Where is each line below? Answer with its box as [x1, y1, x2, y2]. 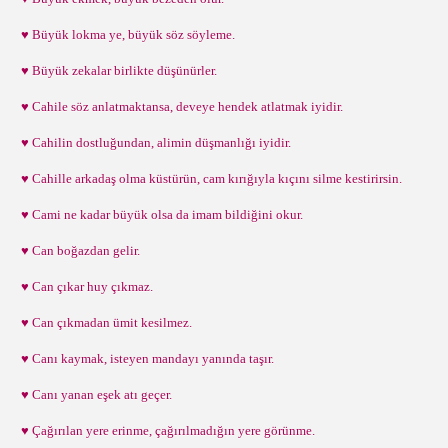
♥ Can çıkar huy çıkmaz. [15, 279, 153, 294]
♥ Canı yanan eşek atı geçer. [15, 387, 172, 402]
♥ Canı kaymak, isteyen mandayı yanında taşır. [15, 351, 274, 366]
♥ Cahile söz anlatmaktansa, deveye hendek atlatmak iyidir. [15, 99, 343, 114]
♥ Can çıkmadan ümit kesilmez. [15, 315, 192, 330]
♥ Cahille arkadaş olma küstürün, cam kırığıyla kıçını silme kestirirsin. [15, 171, 402, 186]
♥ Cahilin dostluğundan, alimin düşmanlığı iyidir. [15, 135, 291, 150]
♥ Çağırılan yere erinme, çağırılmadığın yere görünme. [15, 423, 315, 438]
